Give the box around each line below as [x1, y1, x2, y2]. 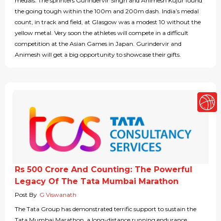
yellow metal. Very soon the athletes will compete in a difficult [15, 29, 188, 37]
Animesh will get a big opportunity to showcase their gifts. [15, 51, 181, 59]
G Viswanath [39, 191, 76, 199]
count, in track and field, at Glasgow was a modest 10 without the [15, 18, 201, 26]
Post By [15, 191, 37, 199]
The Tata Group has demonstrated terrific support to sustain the [15, 205, 196, 213]
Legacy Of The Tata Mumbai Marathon [15, 177, 179, 186]
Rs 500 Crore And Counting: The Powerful [15, 165, 192, 175]
